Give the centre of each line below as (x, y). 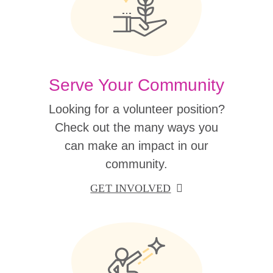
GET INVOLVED (131, 188)
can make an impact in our (136, 146)
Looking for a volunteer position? (136, 109)
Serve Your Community (136, 85)
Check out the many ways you (136, 127)
